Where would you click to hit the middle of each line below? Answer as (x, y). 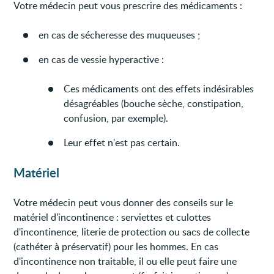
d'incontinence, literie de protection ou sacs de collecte (132, 231)
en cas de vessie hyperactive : (102, 59)
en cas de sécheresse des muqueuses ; (120, 35)
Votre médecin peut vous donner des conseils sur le (124, 202)
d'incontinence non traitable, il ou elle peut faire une (125, 261)
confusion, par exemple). (116, 118)
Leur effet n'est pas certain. (122, 142)
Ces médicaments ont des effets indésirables (159, 88)
